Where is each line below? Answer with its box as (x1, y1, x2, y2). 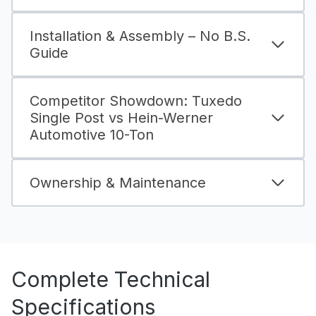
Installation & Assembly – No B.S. (30, 28, 250, 45)
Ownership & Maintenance (30, 174, 206, 192)
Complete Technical (11, 267, 210, 293)
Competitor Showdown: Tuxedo (30, 92, 242, 110)
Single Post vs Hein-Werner (30, 109, 214, 127)
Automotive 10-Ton (30, 126, 154, 144)
